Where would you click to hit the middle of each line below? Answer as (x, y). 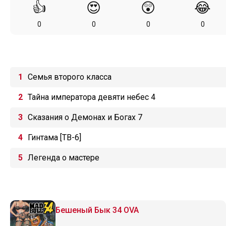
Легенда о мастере (64, 158)
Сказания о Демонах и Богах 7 (85, 117)
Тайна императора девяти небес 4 (92, 97)
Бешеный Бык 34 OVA (97, 210)
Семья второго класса (70, 77)
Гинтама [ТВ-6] (54, 137)
